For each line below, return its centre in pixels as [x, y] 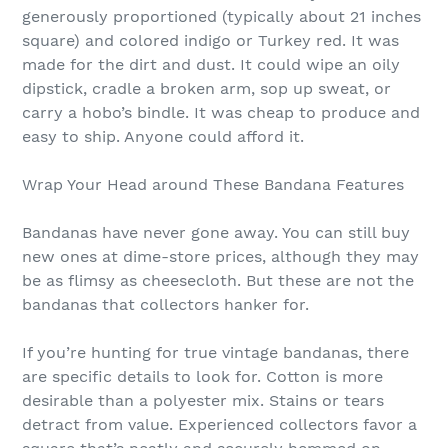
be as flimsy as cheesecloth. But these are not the [218, 280]
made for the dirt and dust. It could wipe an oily [211, 64]
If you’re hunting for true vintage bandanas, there [215, 352]
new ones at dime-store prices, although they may [220, 256]
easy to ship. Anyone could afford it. [163, 136]
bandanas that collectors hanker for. [165, 304]
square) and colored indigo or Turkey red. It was [210, 40]
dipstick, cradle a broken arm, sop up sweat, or [206, 88]
